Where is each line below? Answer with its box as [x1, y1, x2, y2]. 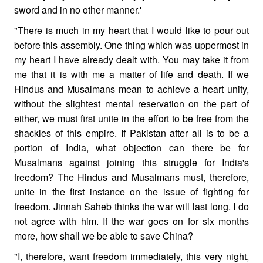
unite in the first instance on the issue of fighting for [14, 185, 249, 199]
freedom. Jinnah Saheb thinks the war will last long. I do [14, 200, 249, 214]
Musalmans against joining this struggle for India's [14, 156, 249, 170]
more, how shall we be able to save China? [14, 229, 193, 243]
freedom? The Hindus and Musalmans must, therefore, [14, 170, 249, 184]
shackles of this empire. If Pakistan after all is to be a [14, 126, 249, 140]
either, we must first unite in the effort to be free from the [14, 112, 249, 126]
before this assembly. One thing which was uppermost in [14, 38, 249, 52]
